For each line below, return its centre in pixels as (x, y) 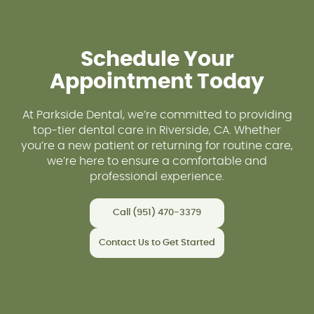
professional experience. (157, 176)
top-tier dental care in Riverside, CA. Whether (157, 130)
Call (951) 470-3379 (157, 213)
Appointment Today (157, 82)
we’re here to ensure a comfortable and (157, 161)
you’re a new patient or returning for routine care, (157, 145)
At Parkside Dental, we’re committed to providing (157, 115)
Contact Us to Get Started (157, 243)
